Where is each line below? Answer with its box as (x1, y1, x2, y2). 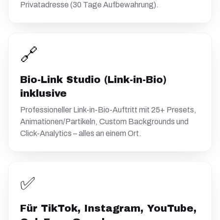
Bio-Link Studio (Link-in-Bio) (20, 74, 166, 85)
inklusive (20, 88, 67, 99)
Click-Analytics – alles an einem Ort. (20, 129, 141, 137)
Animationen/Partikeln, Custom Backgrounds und (20, 117, 189, 126)
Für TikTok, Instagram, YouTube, (20, 203, 196, 214)
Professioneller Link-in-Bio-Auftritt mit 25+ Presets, (20, 106, 196, 114)
